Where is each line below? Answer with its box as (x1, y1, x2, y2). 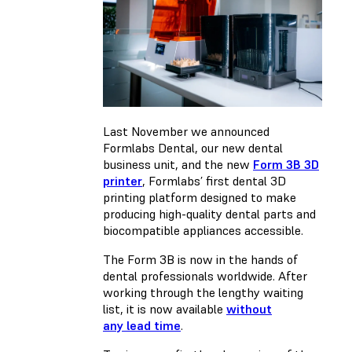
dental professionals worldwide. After (103, 267, 307, 284)
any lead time (103, 317, 181, 333)
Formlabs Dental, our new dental (103, 139, 283, 156)
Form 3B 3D (253, 156, 319, 172)
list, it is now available (103, 300, 226, 317)
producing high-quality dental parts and (103, 205, 316, 222)
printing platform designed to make (103, 189, 296, 205)
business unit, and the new (103, 156, 253, 172)
